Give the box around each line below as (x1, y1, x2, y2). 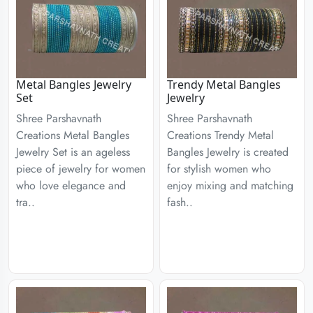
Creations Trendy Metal (167, 127, 274, 143)
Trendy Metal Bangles (167, 77, 281, 92)
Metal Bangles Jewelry (16, 77, 131, 92)
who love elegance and (16, 177, 126, 194)
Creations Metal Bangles (16, 127, 129, 143)
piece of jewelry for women (16, 161, 145, 177)
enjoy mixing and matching (167, 177, 293, 194)
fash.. (167, 194, 193, 210)
